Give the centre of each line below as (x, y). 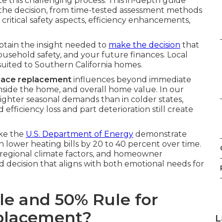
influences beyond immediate (131, 80)
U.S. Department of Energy (80, 134)
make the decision (144, 45)
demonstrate (160, 134)
